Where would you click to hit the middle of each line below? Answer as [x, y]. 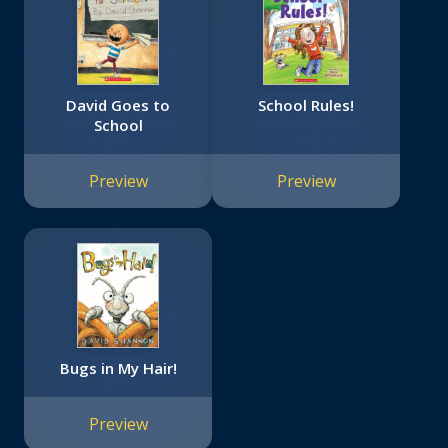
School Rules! [306, 105]
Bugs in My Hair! [118, 368]
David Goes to [118, 105]
